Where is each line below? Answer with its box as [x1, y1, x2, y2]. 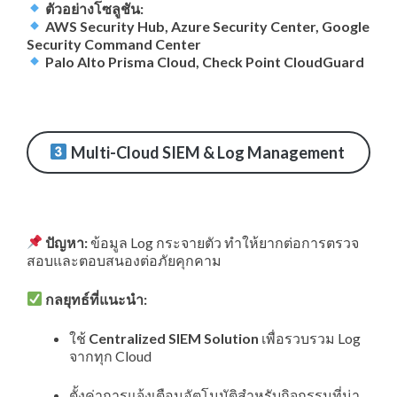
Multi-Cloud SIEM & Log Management [67, 142, 345, 162]
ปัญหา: [45, 233, 89, 251]
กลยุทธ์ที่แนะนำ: [45, 290, 148, 307]
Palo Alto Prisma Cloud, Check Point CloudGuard [45, 52, 365, 70]
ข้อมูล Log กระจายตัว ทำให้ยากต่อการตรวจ [88, 233, 360, 251]
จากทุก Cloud [69, 346, 154, 364]
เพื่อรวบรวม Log [259, 329, 361, 346]
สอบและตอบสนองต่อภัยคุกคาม [27, 251, 224, 269]
